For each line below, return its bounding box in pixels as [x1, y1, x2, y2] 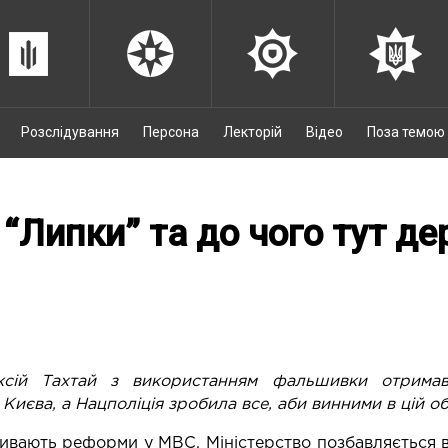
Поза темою [367, 124, 445, 140]
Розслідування [21, 124, 119, 140]
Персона [143, 124, 199, 140]
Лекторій [223, 124, 282, 140]
